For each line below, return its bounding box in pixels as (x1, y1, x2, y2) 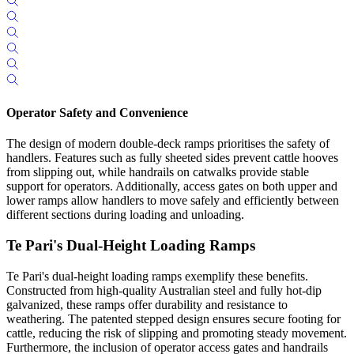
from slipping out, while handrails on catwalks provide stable (6, 165, 309, 179)
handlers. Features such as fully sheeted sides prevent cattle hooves (6, 151, 338, 165)
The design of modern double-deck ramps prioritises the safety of (6, 137, 330, 151)
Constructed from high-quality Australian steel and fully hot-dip (6, 283, 322, 297)
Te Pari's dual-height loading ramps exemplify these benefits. (6, 269, 308, 283)
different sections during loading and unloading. (6, 208, 244, 222)
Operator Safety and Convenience (6, 106, 188, 120)
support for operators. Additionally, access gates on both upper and (6, 179, 337, 194)
